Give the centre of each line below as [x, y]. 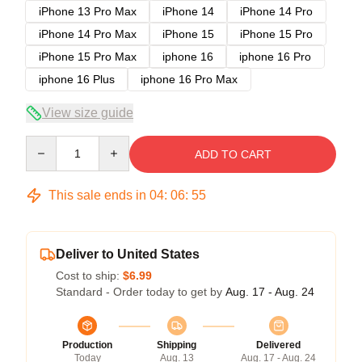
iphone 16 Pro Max [189, 79]
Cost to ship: [89, 275]
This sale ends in [97, 195]
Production [87, 345]
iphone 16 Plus [77, 79]
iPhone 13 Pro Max [88, 11]
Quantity [46, 143]
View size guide [88, 112]
